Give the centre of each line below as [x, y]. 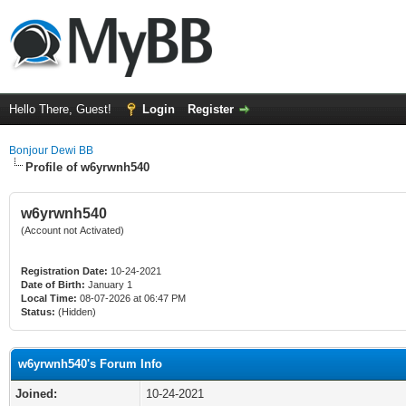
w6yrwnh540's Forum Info [90, 364]
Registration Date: [64, 271]
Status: [38, 312]
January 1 [110, 285]
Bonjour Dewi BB [51, 150]
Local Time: [49, 298]
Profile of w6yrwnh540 [87, 167]
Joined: [36, 394]
